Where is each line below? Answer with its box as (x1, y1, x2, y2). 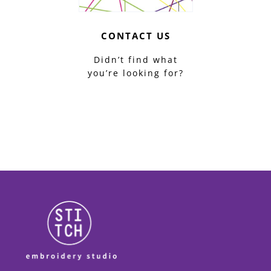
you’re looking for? (87, 67, 184, 79)
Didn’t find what (93, 53, 178, 65)
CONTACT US (100, 29, 171, 42)
